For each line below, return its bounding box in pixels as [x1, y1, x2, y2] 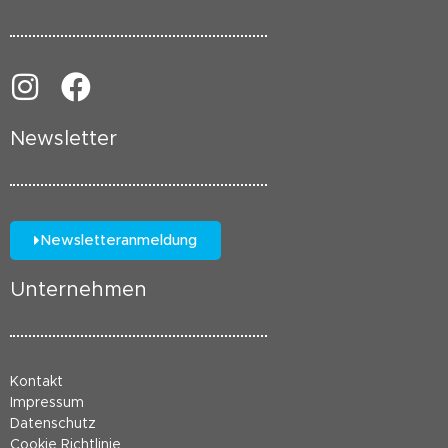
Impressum [10, 396, 84, 411]
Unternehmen [10, 280, 147, 301]
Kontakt [10, 375, 63, 390]
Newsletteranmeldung [40, 233, 197, 249]
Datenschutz [10, 417, 96, 432]
